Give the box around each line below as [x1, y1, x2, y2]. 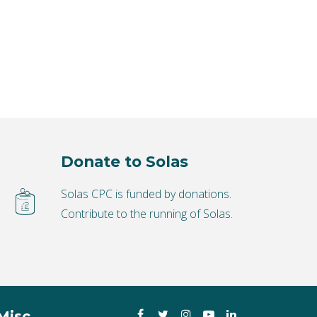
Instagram [194, 299, 245, 316]
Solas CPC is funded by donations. [61, 186, 232, 202]
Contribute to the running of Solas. [61, 206, 234, 222]
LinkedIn [239, 299, 282, 316]
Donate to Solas [61, 152, 189, 171]
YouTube [217, 299, 262, 316]
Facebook [149, 299, 199, 316]
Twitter [171, 299, 206, 316]
